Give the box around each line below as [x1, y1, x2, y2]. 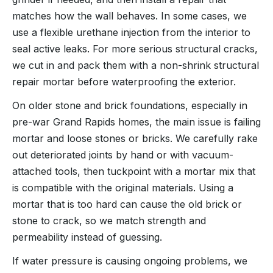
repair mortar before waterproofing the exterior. [12, 75, 236, 88]
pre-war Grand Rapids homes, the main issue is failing [12, 115, 261, 128]
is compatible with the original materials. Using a [12, 181, 233, 194]
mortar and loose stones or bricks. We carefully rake [12, 132, 258, 144]
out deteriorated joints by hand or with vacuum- [12, 148, 233, 161]
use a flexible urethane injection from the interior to [12, 26, 250, 38]
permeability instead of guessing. [12, 230, 162, 243]
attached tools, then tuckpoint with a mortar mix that [12, 165, 255, 177]
